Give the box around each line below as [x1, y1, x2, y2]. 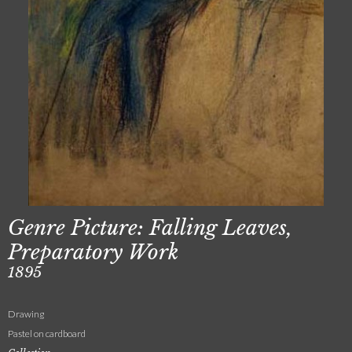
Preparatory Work [8, 240, 178, 265]
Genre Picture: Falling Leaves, [8, 215, 292, 240]
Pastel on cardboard [8, 328, 86, 339]
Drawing [8, 308, 44, 320]
